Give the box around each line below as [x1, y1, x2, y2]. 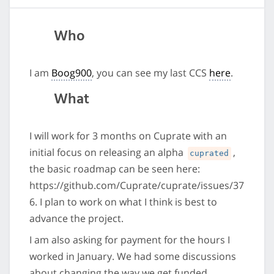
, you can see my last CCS [92, 66, 209, 80]
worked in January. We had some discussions [29, 250, 236, 264]
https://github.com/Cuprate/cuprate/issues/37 [29, 179, 244, 193]
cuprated [190, 149, 229, 158]
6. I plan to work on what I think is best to [29, 195, 217, 209]
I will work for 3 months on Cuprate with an [29, 129, 227, 143]
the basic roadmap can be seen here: [29, 162, 200, 176]
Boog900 [51, 66, 92, 80]
